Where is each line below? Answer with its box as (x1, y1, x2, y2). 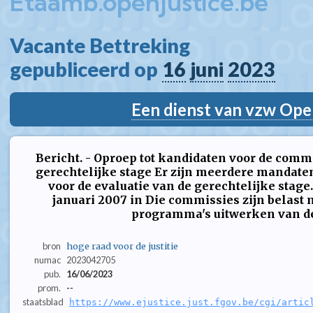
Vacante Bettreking (10, 34, 198, 57)
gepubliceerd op (10, 57, 162, 81)
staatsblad (22, 296, 64, 308)
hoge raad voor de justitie (66, 240, 178, 252)
